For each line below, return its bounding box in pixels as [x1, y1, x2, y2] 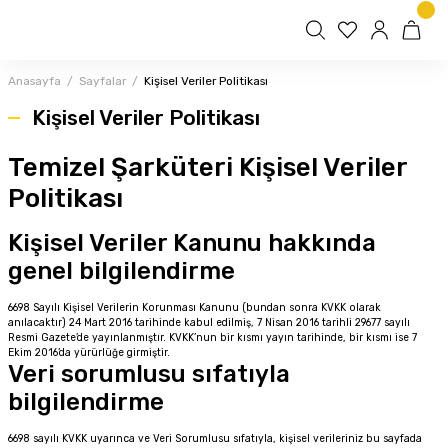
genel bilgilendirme [8, 257, 235, 285]
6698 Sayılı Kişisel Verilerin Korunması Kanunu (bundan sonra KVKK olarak [8, 301, 381, 314]
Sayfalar [79, 74, 126, 88]
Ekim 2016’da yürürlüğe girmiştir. [8, 346, 170, 359]
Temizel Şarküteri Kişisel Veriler [8, 152, 407, 183]
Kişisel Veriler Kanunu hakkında [8, 229, 376, 257]
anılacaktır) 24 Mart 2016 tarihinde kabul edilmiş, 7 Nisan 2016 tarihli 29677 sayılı [8, 316, 410, 329]
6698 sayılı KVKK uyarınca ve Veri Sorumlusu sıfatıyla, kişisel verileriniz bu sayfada [8, 432, 422, 445]
